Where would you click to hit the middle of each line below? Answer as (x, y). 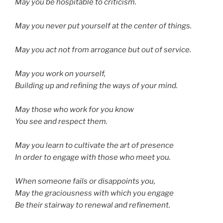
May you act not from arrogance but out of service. (103, 50)
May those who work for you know (74, 110)
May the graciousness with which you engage (94, 193)
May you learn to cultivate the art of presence (94, 146)
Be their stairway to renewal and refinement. (93, 205)
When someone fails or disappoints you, (85, 181)
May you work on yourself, (60, 74)
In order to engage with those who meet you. (93, 158)
